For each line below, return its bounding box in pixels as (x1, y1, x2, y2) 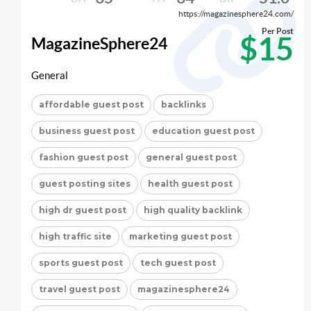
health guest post (148, 178, 233, 190)
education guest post (152, 126, 255, 137)
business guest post (39, 126, 135, 137)
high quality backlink (144, 205, 242, 216)
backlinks (161, 99, 206, 110)
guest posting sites (39, 178, 131, 190)
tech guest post (140, 258, 216, 269)
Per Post (262, 26, 294, 36)
